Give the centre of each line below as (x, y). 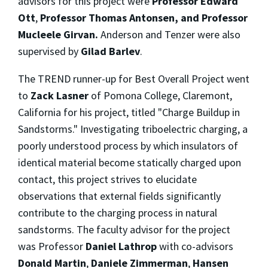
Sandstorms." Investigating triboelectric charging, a (133, 129)
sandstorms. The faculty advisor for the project (124, 230)
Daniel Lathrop (121, 246)
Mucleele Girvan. (59, 35)
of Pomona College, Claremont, (160, 96)
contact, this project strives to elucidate (107, 179)
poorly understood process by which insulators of (128, 146)
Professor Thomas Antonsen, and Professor (144, 18)
